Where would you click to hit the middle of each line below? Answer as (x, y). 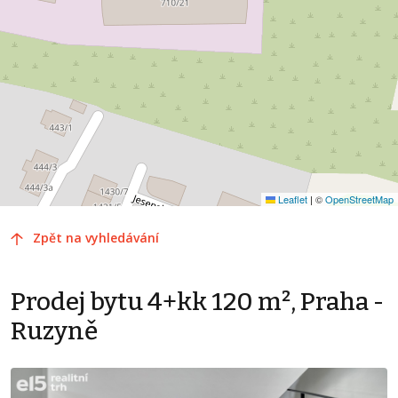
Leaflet (291, 199)
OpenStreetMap (359, 199)
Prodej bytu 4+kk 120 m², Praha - (197, 301)
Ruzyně (54, 330)
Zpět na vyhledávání (96, 237)
